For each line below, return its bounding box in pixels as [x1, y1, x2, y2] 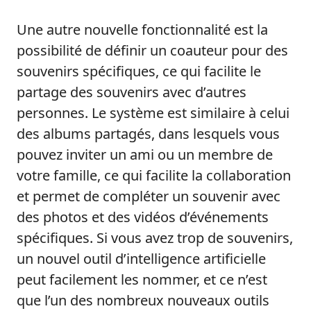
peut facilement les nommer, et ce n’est [17, 270, 267, 289]
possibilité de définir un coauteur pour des [17, 41, 288, 60]
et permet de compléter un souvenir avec [17, 187, 280, 206]
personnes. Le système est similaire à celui [17, 103, 289, 123]
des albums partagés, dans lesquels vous [17, 124, 280, 144]
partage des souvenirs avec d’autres [17, 83, 246, 102]
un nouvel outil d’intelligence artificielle [17, 249, 266, 269]
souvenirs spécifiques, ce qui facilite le [17, 62, 261, 81]
